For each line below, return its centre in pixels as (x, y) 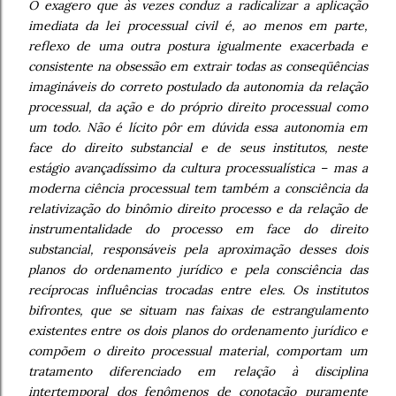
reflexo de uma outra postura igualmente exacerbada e (198, 46)
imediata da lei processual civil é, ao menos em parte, (198, 26)
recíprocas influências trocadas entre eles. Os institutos (198, 290)
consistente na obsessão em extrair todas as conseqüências (198, 66)
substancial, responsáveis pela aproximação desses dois (198, 249)
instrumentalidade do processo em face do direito (198, 229)
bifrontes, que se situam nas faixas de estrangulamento (198, 310)
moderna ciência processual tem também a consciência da (198, 188)
